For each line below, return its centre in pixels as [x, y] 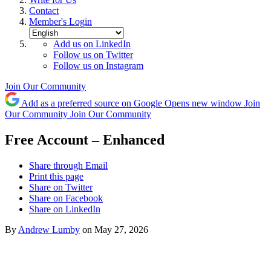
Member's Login [60, 21]
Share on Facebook [66, 198]
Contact [44, 11]
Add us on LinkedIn [92, 44]
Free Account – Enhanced [85, 139]
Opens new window [203, 103]
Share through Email [68, 165]
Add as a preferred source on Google [92, 103]
